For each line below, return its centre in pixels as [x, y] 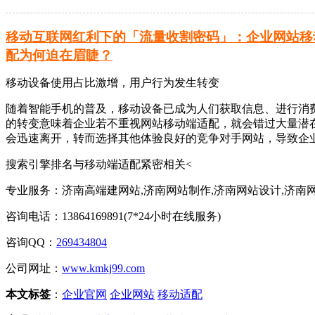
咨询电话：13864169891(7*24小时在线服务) [113, 217]
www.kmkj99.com [103, 269]
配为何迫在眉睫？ [59, 56]
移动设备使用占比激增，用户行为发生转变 [112, 83]
